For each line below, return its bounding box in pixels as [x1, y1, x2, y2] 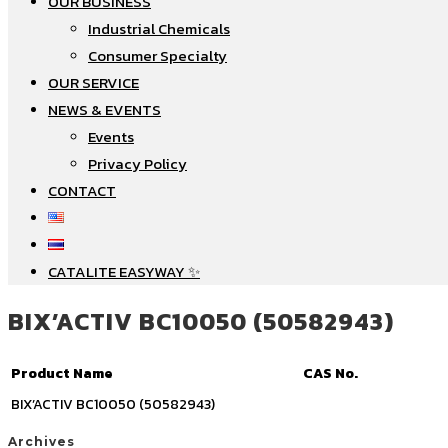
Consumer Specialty [88, 44, 227, 67]
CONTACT [48, 179, 116, 202]
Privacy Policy [88, 152, 187, 175]
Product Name [11, 362, 113, 384]
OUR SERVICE [48, 71, 139, 94]
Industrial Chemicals [88, 17, 230, 40]
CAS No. [303, 362, 358, 384]
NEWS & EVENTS [48, 98, 161, 121]
